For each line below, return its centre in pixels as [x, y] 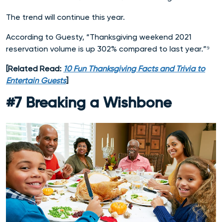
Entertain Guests [36, 81]
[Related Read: [35, 69]
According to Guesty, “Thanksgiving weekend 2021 [99, 37]
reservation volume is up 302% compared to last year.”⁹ [108, 49]
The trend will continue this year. [66, 17]
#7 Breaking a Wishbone [89, 104]
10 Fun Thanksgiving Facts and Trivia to [134, 69]
